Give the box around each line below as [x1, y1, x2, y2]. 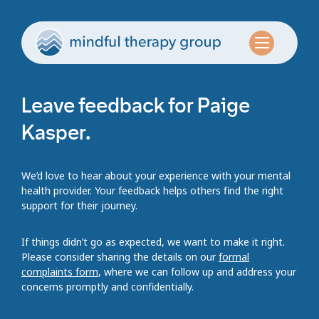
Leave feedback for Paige [21, 93, 250, 120]
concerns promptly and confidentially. [21, 280, 194, 293]
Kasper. [21, 120, 90, 147]
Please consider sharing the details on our [21, 250, 219, 263]
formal [219, 250, 249, 263]
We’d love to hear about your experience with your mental [21, 169, 291, 182]
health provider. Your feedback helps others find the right [21, 184, 283, 197]
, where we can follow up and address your [98, 265, 296, 278]
